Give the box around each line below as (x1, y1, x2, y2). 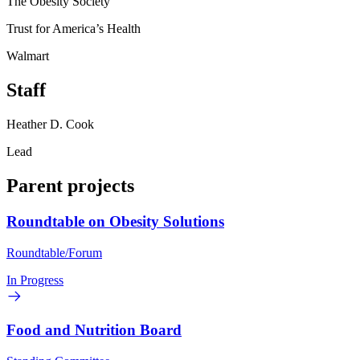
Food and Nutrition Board (6, 321, 182, 339)
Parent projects (6, 175, 134, 197)
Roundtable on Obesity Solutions (6, 212, 224, 230)
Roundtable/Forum (6, 245, 102, 260)
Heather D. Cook (6, 117, 94, 132)
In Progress (6, 272, 63, 287)
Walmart (6, 49, 49, 63)
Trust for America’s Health (6, 22, 141, 36)
